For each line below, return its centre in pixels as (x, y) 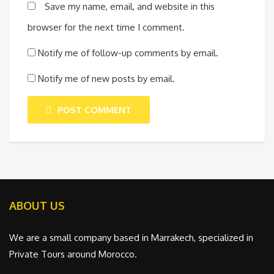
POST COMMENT (94, 110)
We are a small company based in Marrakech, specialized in (131, 238)
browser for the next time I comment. (106, 28)
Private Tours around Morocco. (73, 254)
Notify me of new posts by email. (106, 79)
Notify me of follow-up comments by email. (128, 53)
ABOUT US (37, 206)
